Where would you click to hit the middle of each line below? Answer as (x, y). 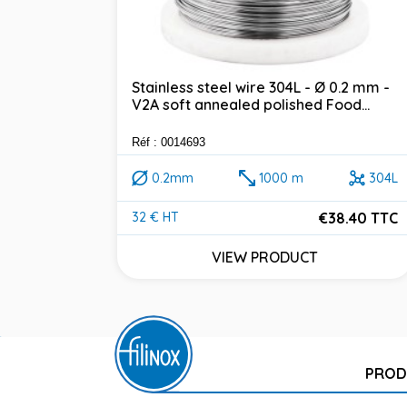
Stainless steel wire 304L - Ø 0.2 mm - (261, 87)
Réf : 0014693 (169, 142)
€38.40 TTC (358, 218)
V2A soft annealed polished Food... (251, 104)
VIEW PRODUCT (264, 257)
